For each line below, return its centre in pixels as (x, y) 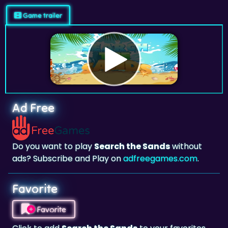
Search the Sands (132, 146)
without (186, 146)
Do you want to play (53, 146)
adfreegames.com (160, 159)
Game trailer (41, 15)
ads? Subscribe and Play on (68, 159)
